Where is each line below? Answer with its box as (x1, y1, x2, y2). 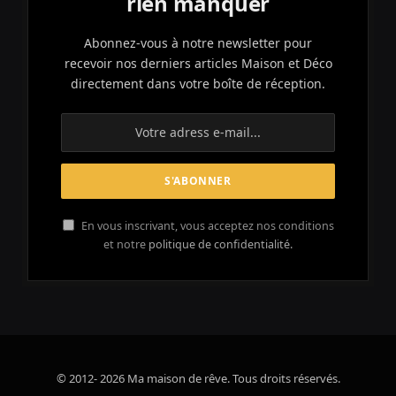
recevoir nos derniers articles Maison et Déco (64, 54, 332, 72)
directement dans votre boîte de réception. (71, 74, 325, 92)
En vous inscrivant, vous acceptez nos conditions (78, 217, 334, 233)
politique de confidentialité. (148, 236, 293, 252)
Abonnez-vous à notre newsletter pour (84, 34, 312, 51)
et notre (103, 236, 148, 252)
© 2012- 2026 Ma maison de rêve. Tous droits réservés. (56, 369, 340, 386)
